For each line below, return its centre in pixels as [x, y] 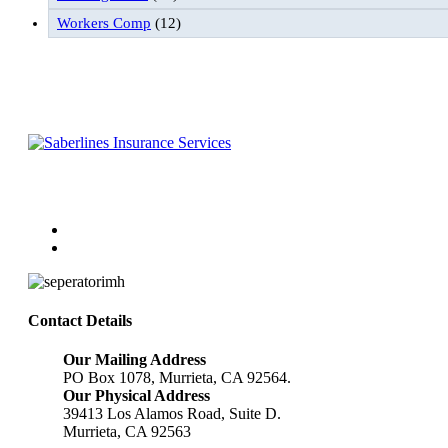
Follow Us [62, 190]
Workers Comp [104, 22]
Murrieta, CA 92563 [127, 432]
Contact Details [80, 321]
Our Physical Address [136, 396]
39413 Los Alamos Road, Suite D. [172, 414]
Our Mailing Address [134, 360]
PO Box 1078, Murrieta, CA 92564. [177, 378]
